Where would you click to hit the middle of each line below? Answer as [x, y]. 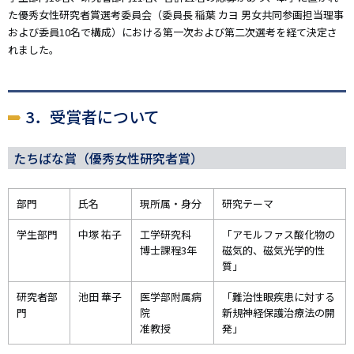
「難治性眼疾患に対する [279, 296]
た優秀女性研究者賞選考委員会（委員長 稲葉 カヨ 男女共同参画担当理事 [176, 14]
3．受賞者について [92, 116]
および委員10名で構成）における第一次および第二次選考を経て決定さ [173, 32]
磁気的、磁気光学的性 [273, 250]
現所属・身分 [171, 203]
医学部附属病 [171, 296]
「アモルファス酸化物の [279, 234]
